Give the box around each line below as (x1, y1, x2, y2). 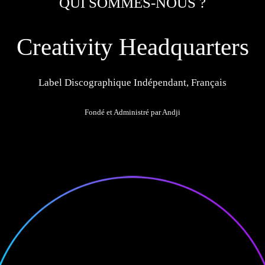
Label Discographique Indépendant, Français (38, 76, 227, 88)
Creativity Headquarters (16, 33, 249, 60)
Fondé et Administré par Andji (85, 107, 180, 117)
